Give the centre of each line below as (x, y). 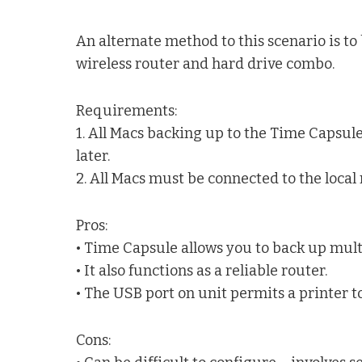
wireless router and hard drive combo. (206, 63)
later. (93, 156)
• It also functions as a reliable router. (202, 270)
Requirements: (127, 110)
